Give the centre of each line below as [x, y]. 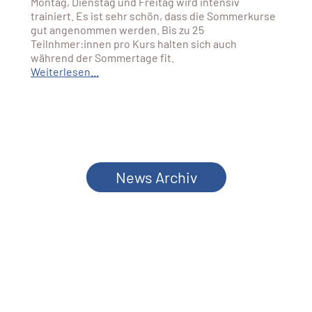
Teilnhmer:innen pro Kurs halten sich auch [133, 43]
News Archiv [156, 177]
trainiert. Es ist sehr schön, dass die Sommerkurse [153, 15]
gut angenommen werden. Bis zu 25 [117, 29]
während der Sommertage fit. [102, 57]
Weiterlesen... [64, 71]
